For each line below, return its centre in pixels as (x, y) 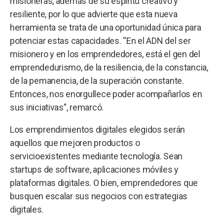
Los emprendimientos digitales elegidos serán (98, 129)
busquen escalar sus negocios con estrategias (99, 196)
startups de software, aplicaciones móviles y (94, 169)
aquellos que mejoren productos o (75, 143)
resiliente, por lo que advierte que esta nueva (94, 14)
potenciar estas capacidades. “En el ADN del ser (100, 41)
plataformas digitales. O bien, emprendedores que (104, 183)
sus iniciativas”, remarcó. (57, 107)
